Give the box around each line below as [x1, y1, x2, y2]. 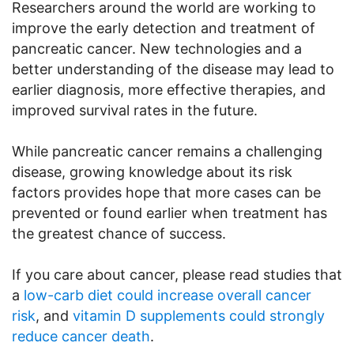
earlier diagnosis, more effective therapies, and [12, 81, 326, 98]
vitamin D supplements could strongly [73, 307, 325, 324]
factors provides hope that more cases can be [12, 183, 321, 201]
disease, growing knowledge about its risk [12, 163, 292, 180]
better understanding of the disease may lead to [12, 60, 334, 77]
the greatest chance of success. [12, 224, 226, 242]
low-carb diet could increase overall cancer [24, 286, 311, 303]
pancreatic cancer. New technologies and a [12, 40, 302, 57]
